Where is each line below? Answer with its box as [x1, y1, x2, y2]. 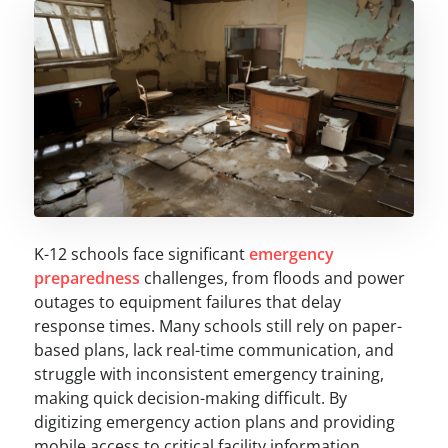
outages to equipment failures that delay [33, 290, 341, 313]
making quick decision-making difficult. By [33, 386, 347, 409]
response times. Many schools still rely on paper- [33, 314, 402, 337]
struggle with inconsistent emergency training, [33, 362, 384, 385]
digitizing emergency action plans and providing [33, 410, 395, 433]
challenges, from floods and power [139, 266, 405, 289]
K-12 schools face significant [33, 242, 249, 265]
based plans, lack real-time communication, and [33, 338, 394, 361]
